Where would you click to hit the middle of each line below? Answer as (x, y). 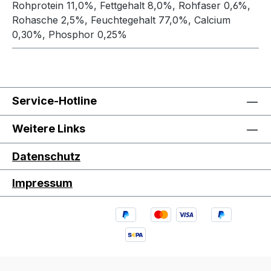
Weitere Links (49, 129)
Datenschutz (46, 157)
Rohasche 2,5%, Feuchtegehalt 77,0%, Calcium (121, 20)
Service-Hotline (54, 101)
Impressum (42, 183)
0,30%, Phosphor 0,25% (70, 35)
